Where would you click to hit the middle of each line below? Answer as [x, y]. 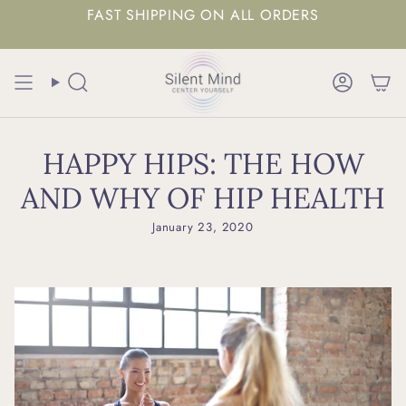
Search [75, 90]
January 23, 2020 [203, 227]
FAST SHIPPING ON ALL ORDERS [203, 15]
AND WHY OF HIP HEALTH [203, 198]
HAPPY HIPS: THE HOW [203, 164]
